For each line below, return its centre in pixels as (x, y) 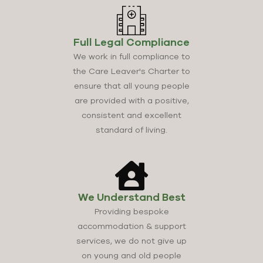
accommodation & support (131, 226)
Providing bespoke (131, 212)
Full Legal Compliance (131, 42)
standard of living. (131, 130)
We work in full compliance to (131, 57)
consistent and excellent (131, 115)
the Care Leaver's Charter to (131, 71)
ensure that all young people (131, 86)
